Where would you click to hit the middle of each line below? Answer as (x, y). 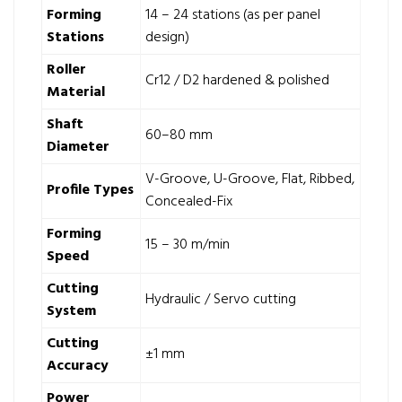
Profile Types (90, 190)
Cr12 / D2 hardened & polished (237, 81)
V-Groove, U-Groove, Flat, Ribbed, (250, 179)
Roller (66, 70)
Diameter (78, 147)
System (71, 311)
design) (167, 38)
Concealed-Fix (189, 202)
